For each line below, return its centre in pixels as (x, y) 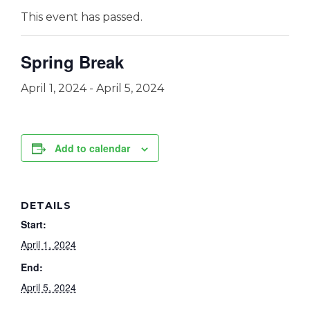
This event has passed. (82, 17)
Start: (34, 224)
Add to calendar (92, 148)
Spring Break (72, 62)
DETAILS (46, 206)
